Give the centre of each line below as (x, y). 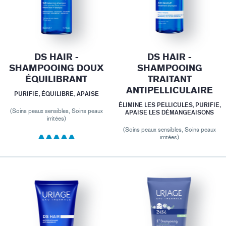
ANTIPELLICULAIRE (170, 90)
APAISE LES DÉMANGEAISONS (170, 112)
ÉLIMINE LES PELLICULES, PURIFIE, (169, 104)
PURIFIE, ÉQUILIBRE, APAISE (56, 93)
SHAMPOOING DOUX (56, 68)
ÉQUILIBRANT (56, 79)
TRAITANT (169, 79)
